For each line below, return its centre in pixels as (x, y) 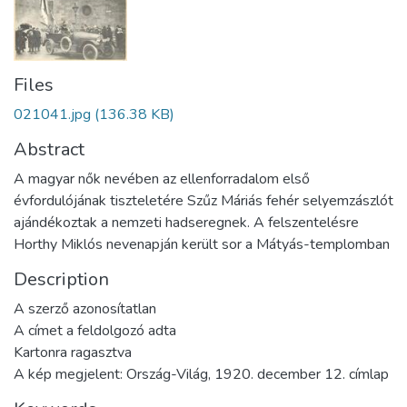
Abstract (49, 149)
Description (61, 279)
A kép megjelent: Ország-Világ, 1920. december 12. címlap (201, 374)
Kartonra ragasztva (73, 352)
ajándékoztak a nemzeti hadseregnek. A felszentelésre (186, 222)
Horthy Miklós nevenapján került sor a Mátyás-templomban (202, 244)
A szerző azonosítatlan (85, 308)
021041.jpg (52, 114)
